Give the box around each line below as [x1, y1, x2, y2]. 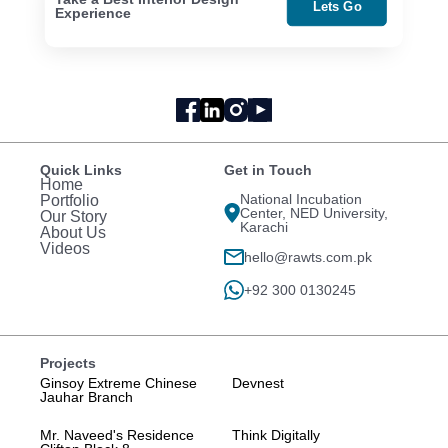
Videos [40, 240, 90, 258]
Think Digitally [231, 427, 320, 444]
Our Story [40, 208, 107, 226]
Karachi [240, 219, 288, 236]
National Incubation [240, 191, 362, 208]
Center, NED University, [240, 205, 388, 222]
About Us [40, 224, 106, 242]
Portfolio [40, 192, 99, 210]
